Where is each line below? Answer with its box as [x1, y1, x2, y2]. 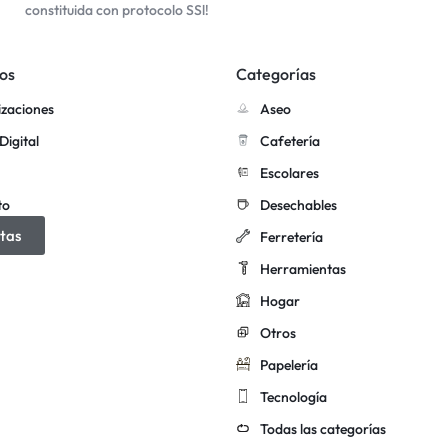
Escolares [260, 163, 319, 182]
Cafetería [260, 131, 320, 150]
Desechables [260, 195, 337, 214]
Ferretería [260, 227, 323, 246]
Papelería [260, 355, 318, 374]
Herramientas [260, 259, 346, 278]
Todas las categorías [260, 419, 386, 438]
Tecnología [260, 387, 327, 406]
